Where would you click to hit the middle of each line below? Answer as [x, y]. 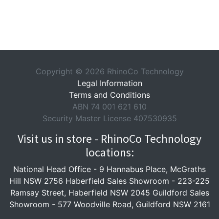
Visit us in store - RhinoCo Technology [109, 139]
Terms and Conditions [109, 95]
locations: [109, 152]
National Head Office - [56, 169]
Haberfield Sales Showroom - [120, 181]
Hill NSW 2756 [36, 181]
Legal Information [109, 83]
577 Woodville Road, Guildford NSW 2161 [134, 204]
